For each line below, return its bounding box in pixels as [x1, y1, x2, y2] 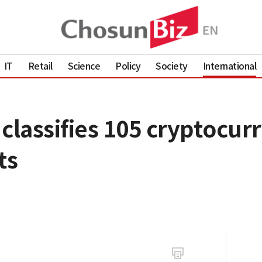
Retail [27, 60, 53, 72]
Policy [115, 60, 141, 72]
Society [156, 60, 188, 72]
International [202, 60, 257, 72]
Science [67, 60, 101, 72]
